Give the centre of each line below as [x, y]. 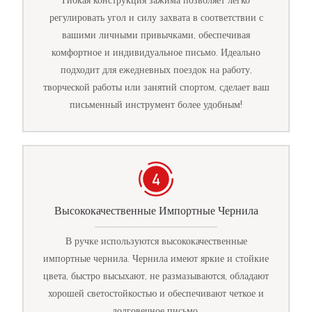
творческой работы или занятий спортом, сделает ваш [156, 87]
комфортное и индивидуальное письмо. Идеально [156, 53]
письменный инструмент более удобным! [156, 105]
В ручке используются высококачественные [156, 241]
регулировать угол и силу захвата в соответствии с [156, 18]
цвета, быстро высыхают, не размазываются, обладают [156, 275]
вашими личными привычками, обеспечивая [156, 35]
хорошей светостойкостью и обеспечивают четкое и [156, 293]
